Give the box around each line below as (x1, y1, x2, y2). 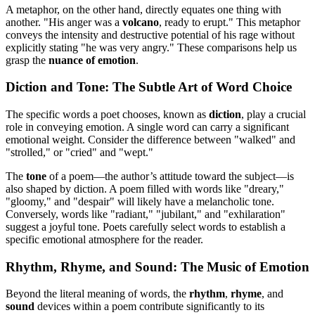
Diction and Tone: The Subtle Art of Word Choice (6, 79, 292, 95)
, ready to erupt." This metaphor (159, 15, 300, 28)
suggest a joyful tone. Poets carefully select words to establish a (6, 221, 285, 233)
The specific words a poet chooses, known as (6, 108, 209, 120)
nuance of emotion (49, 53, 136, 66)
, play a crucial (241, 108, 306, 120)
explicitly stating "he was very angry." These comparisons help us (6, 41, 297, 53)
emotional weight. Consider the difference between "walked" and (6, 134, 295, 146)
